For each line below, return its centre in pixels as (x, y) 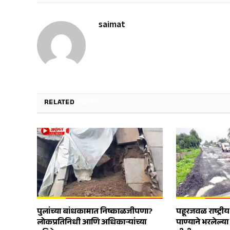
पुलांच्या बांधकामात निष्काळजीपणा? (95, 213)
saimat (112, 26)
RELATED (60, 103)
